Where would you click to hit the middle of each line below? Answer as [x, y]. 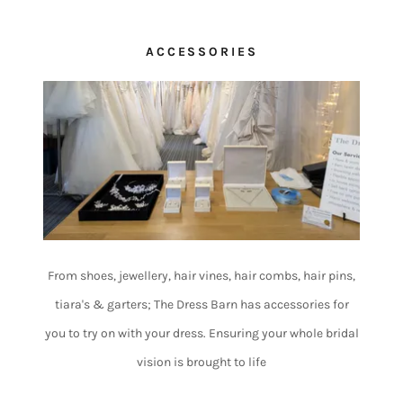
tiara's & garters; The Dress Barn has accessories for [201, 304]
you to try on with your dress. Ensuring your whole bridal [201, 333]
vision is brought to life [201, 362]
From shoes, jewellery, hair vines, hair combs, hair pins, [201, 275]
